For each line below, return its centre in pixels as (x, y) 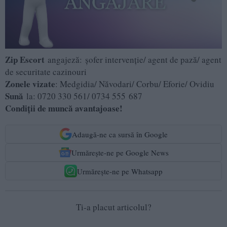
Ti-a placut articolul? (113, 207)
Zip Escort (25, 60)
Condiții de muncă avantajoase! (64, 108)
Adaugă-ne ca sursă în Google (120, 134)
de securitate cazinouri (46, 72)
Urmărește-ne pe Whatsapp (120, 171)
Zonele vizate (30, 84)
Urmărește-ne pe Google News (120, 153)
